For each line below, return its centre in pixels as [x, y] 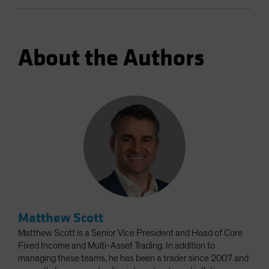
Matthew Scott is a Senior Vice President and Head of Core [130, 233]
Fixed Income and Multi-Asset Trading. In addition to [116, 246]
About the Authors [111, 59]
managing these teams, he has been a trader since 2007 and [133, 258]
